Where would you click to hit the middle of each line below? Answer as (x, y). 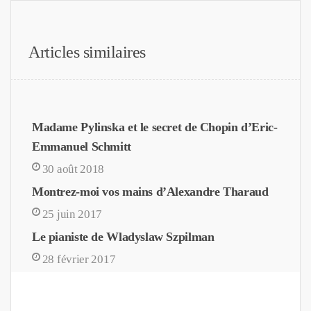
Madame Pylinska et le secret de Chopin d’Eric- (155, 127)
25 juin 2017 (72, 214)
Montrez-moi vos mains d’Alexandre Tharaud (150, 191)
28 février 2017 (79, 259)
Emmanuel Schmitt (82, 146)
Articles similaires (87, 52)
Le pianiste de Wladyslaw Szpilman (123, 236)
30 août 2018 (73, 169)
